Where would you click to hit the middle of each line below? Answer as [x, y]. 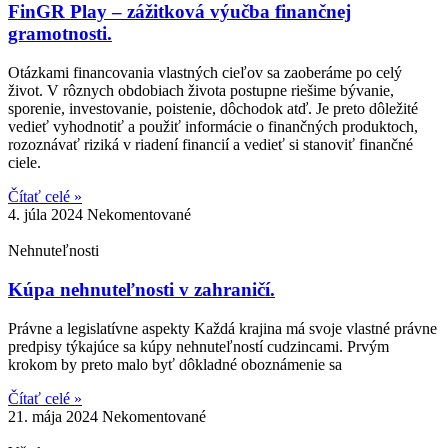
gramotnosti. [60, 34]
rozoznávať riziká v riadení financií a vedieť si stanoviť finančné [210, 145]
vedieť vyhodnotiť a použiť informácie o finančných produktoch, [213, 127]
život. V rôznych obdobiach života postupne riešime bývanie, [201, 91]
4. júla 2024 [47, 215]
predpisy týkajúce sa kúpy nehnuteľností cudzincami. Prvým [198, 346]
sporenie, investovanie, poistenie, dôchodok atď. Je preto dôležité [213, 109]
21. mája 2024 [55, 416]
